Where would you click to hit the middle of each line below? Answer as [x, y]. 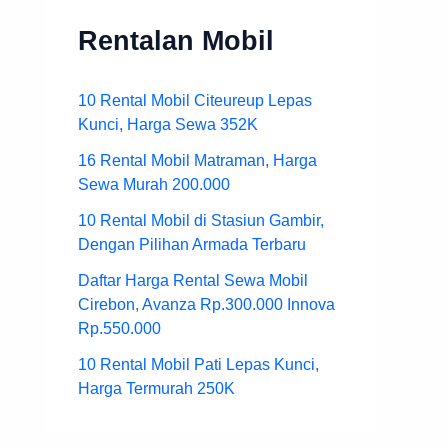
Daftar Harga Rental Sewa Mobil [193, 280]
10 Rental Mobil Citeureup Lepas [195, 100]
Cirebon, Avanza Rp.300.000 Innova [206, 304]
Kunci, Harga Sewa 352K [168, 124]
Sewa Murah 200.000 [154, 184]
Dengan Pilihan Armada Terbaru [192, 244]
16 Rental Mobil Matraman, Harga [197, 160]
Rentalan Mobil [176, 41]
